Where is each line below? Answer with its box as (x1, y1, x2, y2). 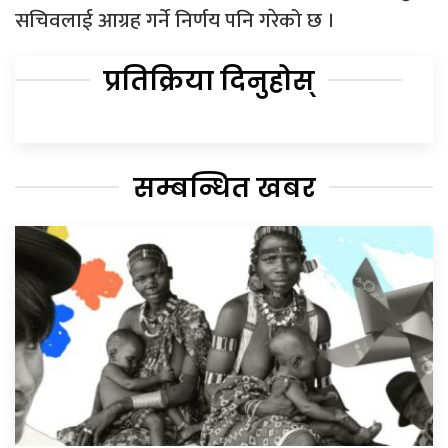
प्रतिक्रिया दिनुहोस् (103, 62, 315, 99)
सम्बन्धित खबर (132, 169, 316, 206)
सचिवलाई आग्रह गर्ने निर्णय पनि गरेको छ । (15, 2, 335, 38)
